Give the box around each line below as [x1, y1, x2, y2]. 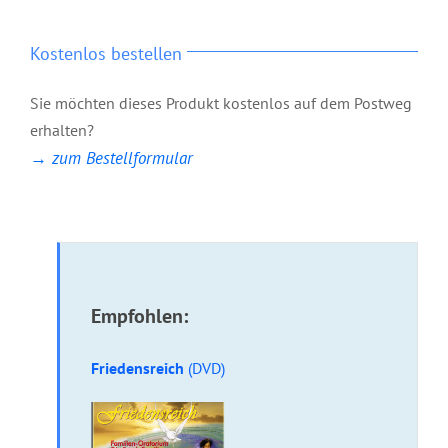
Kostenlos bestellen [30, 42, 182, 66]
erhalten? [30, 120, 94, 141]
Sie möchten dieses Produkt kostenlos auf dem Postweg [30, 93, 412, 114]
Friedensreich [91, 357, 188, 378]
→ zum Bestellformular [30, 147, 193, 170]
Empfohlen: [91, 302, 188, 329]
